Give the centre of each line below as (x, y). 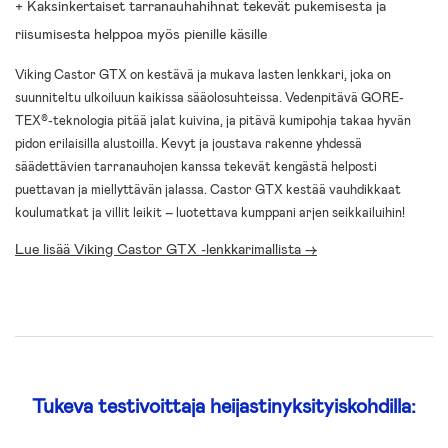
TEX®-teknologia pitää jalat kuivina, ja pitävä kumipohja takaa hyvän (213, 120)
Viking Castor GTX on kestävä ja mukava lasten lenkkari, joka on (203, 74)
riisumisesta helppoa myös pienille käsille (141, 34)
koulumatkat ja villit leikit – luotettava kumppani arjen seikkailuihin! (210, 212)
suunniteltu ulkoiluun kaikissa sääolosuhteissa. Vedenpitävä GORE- (209, 97)
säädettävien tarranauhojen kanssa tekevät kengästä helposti (196, 166)
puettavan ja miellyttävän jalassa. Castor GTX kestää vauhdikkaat (208, 189)
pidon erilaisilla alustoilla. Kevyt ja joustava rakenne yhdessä (188, 143)
